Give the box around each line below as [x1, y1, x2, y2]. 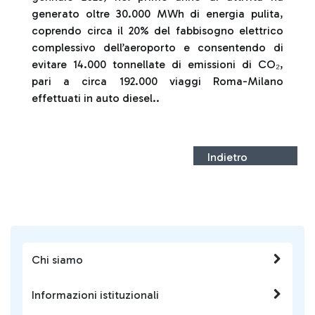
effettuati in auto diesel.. [32, 91, 160, 105]
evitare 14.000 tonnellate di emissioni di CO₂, [32, 58, 283, 71]
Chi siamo [32, 253, 83, 266]
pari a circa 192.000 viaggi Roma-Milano [32, 75, 283, 88]
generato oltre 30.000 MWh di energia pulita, [32, 7, 283, 20]
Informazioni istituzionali [32, 288, 159, 302]
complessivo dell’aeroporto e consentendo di [32, 41, 283, 54]
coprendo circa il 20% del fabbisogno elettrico [32, 24, 283, 37]
